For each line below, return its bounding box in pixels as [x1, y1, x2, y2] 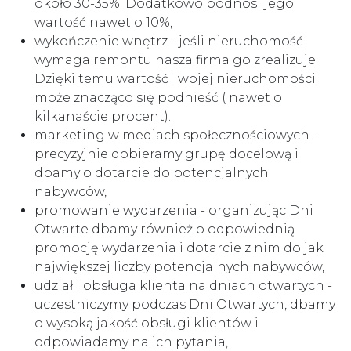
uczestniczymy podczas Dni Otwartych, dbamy [34, 297, 335, 312]
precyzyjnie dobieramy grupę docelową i [34, 147, 299, 161]
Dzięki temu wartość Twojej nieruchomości [34, 71, 316, 86]
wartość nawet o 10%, [34, 15, 172, 30]
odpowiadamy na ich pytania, [34, 335, 228, 349]
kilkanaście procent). [34, 109, 171, 124]
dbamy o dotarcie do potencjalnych [34, 165, 269, 180]
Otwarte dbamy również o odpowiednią [34, 222, 295, 237]
